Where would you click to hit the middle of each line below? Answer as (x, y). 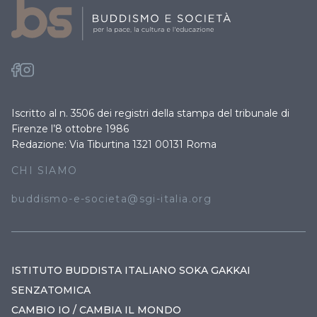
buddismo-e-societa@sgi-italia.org (112, 198)
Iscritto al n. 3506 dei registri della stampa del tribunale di (150, 113)
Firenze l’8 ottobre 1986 (70, 128)
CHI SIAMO (45, 170)
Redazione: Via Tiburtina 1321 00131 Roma (114, 144)
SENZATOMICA (51, 290)
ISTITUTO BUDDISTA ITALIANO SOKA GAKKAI (131, 270)
